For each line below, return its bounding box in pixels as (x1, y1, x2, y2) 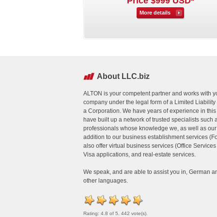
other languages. (83, 177, 129, 184)
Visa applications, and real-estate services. (83, 151, 197, 158)
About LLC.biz (97, 72, 150, 80)
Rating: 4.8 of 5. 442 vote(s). (83, 211, 148, 216)
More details (139, 10, 170, 15)
